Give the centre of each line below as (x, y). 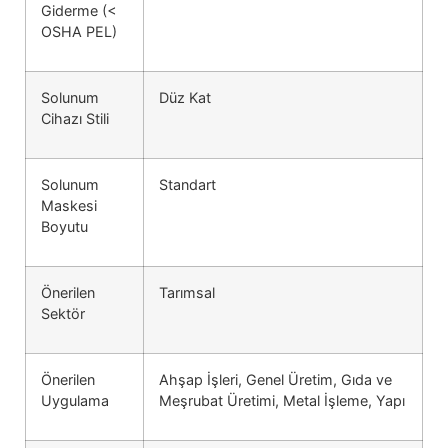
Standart (187, 184)
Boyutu (64, 226)
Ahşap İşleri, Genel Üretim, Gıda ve (275, 379)
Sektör (63, 313)
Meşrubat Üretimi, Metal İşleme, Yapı (282, 400)
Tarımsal (187, 292)
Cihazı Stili (75, 118)
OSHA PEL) (79, 31)
